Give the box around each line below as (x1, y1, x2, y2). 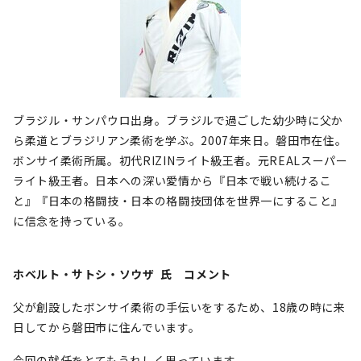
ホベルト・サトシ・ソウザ (13, 266, 155, 282)
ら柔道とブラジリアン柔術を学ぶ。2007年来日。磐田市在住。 (13, 132, 347, 148)
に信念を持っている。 (13, 213, 131, 229)
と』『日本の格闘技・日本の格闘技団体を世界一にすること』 (13, 193, 343, 209)
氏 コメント (157, 266, 231, 282)
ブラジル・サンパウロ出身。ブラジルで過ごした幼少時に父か (13, 112, 343, 128)
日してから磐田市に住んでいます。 (13, 319, 201, 335)
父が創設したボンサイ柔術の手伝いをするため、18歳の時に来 (13, 299, 346, 315)
